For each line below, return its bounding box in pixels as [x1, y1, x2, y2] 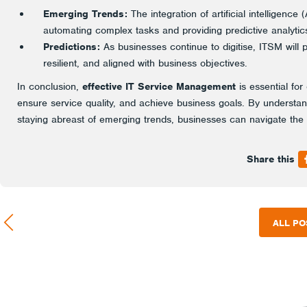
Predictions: [43, 40, 100, 53]
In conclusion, [17, 80, 82, 93]
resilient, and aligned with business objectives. [43, 57, 247, 69]
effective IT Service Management [82, 80, 236, 93]
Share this [247, 153, 295, 165]
